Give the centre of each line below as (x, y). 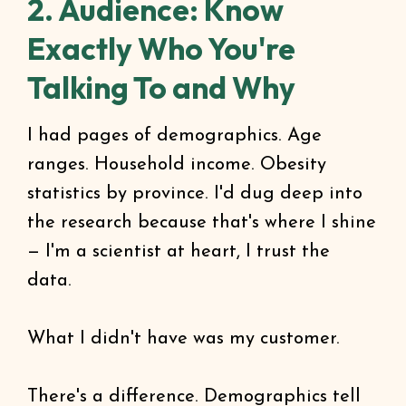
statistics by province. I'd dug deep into (195, 194)
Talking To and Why (161, 88)
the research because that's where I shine (202, 223)
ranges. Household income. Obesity (177, 165)
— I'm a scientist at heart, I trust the (179, 252)
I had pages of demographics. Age (174, 136)
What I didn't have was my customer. (184, 339)
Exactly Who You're (161, 49)
